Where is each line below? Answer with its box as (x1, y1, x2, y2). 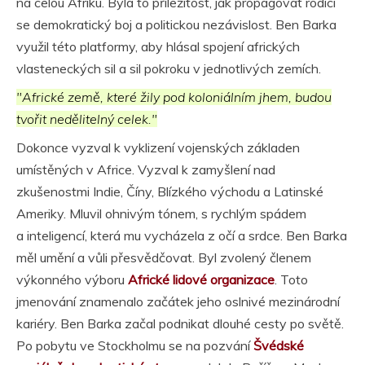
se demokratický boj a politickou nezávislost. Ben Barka (16, 16, 336, 33)
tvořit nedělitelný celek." (16, 111, 157, 128)
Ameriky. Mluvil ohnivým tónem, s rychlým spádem (16, 205, 306, 222)
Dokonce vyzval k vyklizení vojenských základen (16, 139, 300, 156)
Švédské (253, 337, 304, 354)
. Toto (275, 271, 308, 288)
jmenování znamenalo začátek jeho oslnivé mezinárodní (16, 293, 340, 310)
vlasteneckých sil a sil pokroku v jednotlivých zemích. (16, 60, 321, 77)
